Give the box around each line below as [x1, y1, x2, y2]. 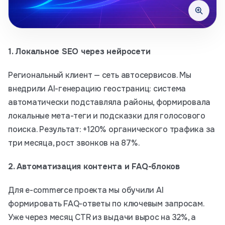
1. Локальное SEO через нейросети [8, 46, 151, 57]
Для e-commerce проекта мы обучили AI [8, 185, 164, 195]
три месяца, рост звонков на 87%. [8, 138, 140, 148]
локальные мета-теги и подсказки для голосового [8, 110, 205, 121]
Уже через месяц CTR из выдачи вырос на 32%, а [8, 212, 196, 222]
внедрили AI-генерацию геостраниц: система [8, 83, 186, 94]
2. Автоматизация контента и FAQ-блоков [8, 161, 180, 172]
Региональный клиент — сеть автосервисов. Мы [8, 70, 191, 80]
